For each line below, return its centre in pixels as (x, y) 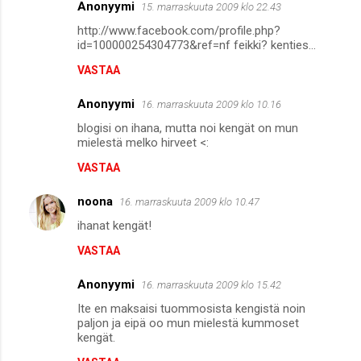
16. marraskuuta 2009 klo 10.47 (189, 201)
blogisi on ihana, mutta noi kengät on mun (188, 128)
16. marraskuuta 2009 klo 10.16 (211, 104)
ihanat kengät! (114, 225)
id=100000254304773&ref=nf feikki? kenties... (197, 45)
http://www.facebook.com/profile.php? (179, 30)
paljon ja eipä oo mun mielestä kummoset (188, 323)
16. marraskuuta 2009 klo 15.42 (211, 284)
